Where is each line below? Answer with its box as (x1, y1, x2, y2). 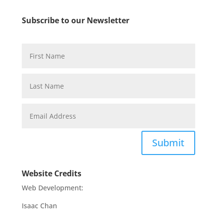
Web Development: (21, 183, 83, 193)
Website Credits (21, 168, 81, 179)
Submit (152, 136, 185, 150)
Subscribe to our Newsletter (21, 15, 129, 26)
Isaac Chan (21, 201, 57, 211)
